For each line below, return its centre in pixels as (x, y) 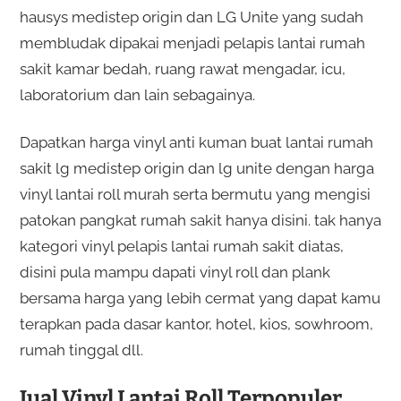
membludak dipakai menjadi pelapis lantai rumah (192, 43)
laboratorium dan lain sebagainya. (137, 95)
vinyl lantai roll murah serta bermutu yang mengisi (195, 195)
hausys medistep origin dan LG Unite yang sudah (191, 17)
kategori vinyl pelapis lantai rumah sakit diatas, (181, 247)
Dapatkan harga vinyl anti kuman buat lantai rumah (196, 143)
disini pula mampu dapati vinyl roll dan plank (175, 273)
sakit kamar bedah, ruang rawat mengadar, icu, (182, 69)
